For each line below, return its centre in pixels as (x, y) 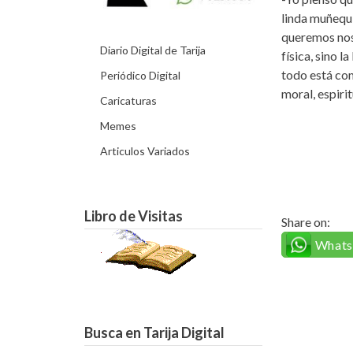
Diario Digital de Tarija (153, 50)
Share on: (305, 221)
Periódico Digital (141, 75)
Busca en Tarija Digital (155, 332)
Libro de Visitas (134, 216)
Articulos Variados (145, 150)
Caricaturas (129, 100)
